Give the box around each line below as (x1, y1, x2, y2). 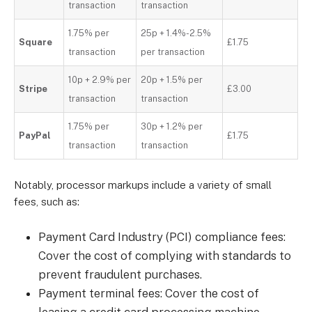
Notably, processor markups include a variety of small (14, 179, 272, 191)
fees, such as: (14, 196, 79, 208)
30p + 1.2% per (141, 121, 203, 132)
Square (19, 37, 53, 47)
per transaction (141, 47, 205, 57)
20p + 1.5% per (141, 75, 203, 85)
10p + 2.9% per (68, 75, 132, 85)
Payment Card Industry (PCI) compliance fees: (38, 230, 286, 244)
